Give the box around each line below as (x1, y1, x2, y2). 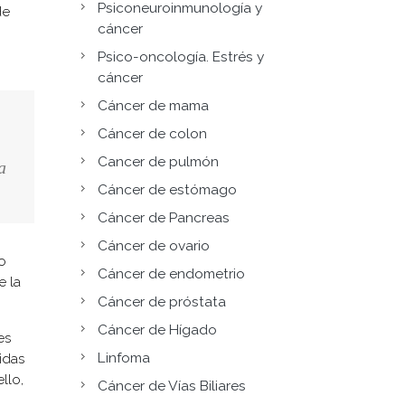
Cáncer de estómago (98, 181, 237, 198)
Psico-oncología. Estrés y (98, 48, 264, 65)
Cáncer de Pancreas (98, 209, 230, 226)
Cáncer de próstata (98, 293, 226, 310)
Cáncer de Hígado (98, 321, 217, 338)
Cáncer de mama (98, 97, 209, 114)
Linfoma (98, 349, 150, 366)
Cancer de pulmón (98, 153, 219, 170)
